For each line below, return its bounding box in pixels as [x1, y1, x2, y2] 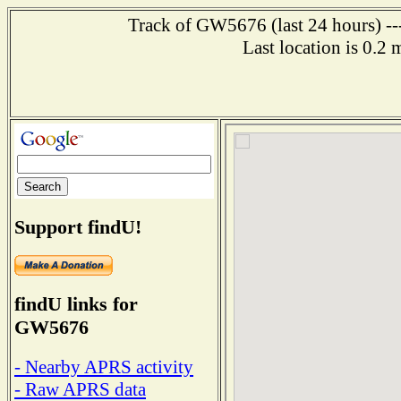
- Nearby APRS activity [14, 355, 193, 378]
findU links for [14, 293, 138, 316]
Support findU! [14, 215, 141, 238]
